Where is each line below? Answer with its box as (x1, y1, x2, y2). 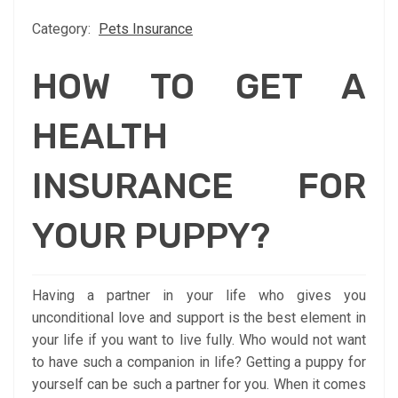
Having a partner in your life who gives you (32, 286, 366, 304)
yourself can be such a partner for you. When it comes (32, 375, 366, 393)
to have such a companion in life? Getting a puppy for (32, 353, 366, 370)
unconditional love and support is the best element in (32, 308, 366, 326)
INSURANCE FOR (32, 164, 366, 207)
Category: (32, 20, 94, 37)
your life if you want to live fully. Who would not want (32, 330, 366, 348)
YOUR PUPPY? (32, 214, 270, 257)
